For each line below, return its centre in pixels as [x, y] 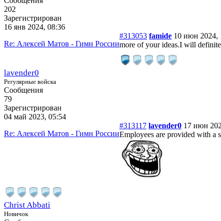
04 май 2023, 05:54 [35, 116]
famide [160, 36]
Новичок [16, 214]
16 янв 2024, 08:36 [35, 27]
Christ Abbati [27, 205]
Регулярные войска [30, 81]
